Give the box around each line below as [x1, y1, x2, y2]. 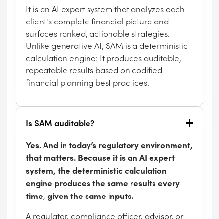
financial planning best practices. [26, 76, 150, 88]
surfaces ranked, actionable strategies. [26, 27, 170, 40]
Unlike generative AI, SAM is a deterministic [26, 40, 188, 52]
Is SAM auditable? [26, 117, 95, 129]
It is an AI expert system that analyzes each [26, 3, 185, 15]
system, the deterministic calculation [26, 164, 167, 176]
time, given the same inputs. [26, 190, 134, 201]
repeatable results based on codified [26, 64, 163, 76]
